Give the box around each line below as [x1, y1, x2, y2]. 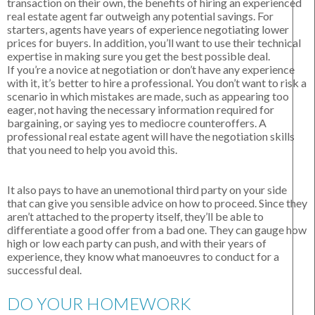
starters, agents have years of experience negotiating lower [7, 22, 289, 37]
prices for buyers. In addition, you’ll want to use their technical [7, 36, 301, 50]
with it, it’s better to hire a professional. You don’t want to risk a [7, 76, 307, 90]
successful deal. [7, 263, 82, 277]
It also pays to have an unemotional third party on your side [7, 183, 287, 197]
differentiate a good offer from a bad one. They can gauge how [7, 223, 307, 237]
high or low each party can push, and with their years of [7, 236, 266, 250]
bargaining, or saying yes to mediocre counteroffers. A [7, 116, 266, 130]
